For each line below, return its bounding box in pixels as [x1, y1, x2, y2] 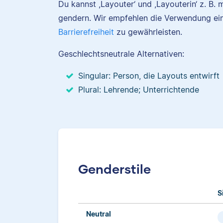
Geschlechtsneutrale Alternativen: [58, 49, 187, 59]
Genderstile [78, 161, 151, 176]
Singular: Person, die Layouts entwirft [78, 71, 220, 81]
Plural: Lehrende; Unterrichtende [78, 85, 199, 95]
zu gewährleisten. [114, 27, 182, 37]
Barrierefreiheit [58, 27, 114, 37]
